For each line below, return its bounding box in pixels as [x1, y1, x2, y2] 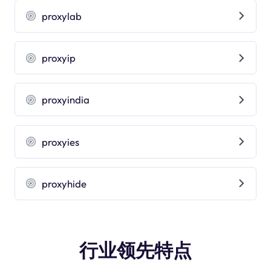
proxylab [42, 9, 82, 22]
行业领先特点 [79, 238, 192, 262]
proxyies [42, 135, 80, 148]
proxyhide [42, 177, 87, 190]
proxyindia [42, 93, 90, 106]
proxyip [42, 51, 76, 65]
